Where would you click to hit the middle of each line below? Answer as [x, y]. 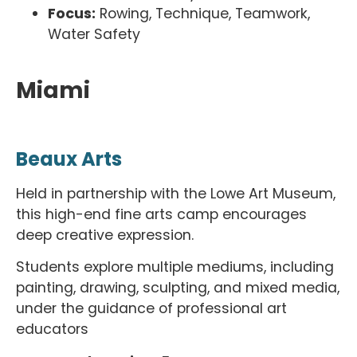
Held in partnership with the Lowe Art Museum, [176, 193]
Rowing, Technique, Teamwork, [203, 14]
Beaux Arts [69, 159]
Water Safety [94, 35]
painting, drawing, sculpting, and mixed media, [178, 288]
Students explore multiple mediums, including [175, 267]
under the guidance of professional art [151, 309]
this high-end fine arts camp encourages [161, 214]
